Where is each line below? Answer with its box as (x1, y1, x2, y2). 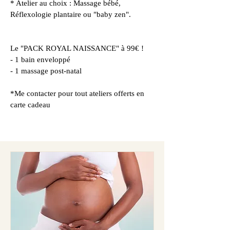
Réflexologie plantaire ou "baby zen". (10, 10, 131, 18)
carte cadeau (10, 100, 50, 109)
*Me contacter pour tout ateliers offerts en (10, 89, 144, 98)
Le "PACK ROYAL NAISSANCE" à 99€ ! (10, 44, 144, 52)
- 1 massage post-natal (10, 66, 82, 75)
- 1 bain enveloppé (10, 55, 70, 64)
